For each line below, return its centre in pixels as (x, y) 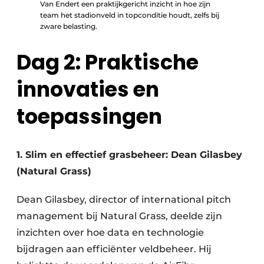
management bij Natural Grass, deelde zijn (119, 216)
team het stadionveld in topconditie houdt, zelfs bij (130, 15)
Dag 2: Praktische (108, 62)
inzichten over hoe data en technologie (110, 232)
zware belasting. (69, 26)
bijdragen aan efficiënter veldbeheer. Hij (114, 249)
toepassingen (89, 116)
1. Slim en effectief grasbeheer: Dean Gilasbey (129, 154)
